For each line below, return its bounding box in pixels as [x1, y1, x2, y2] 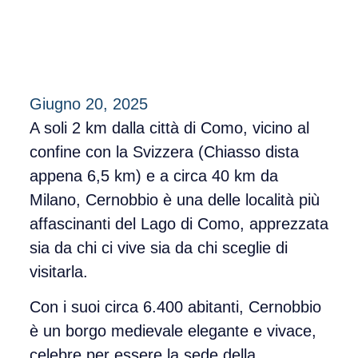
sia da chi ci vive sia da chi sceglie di [29, 238, 288, 257]
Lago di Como [140, 214, 240, 233]
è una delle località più [157, 190, 320, 209]
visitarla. [29, 262, 88, 280]
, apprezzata [239, 214, 328, 233]
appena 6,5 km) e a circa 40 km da [29, 166, 278, 185]
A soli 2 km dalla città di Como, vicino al [29, 118, 309, 137]
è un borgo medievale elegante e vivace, [29, 322, 316, 340]
